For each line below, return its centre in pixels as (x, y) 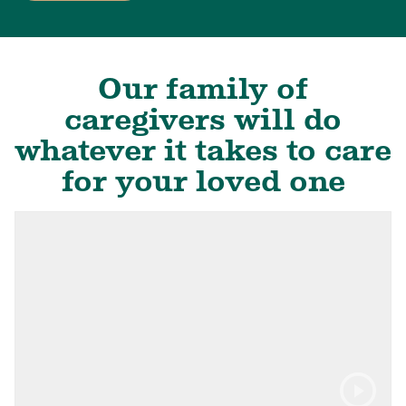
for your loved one (203, 180)
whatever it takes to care (203, 150)
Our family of (203, 88)
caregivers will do (203, 119)
